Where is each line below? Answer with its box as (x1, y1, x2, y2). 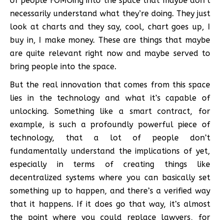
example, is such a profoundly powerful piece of (10, 119, 210, 129)
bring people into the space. (10, 61, 116, 71)
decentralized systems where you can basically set (10, 172, 210, 182)
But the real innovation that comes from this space (10, 80, 210, 89)
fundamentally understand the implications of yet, (10, 146, 210, 156)
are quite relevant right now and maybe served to (10, 48, 210, 58)
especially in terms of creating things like (10, 159, 210, 169)
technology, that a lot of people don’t (10, 133, 210, 142)
